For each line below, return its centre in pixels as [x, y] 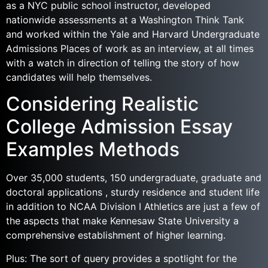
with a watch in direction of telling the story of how [123, 63]
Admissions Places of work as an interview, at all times [130, 48]
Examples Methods [93, 150]
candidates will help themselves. [79, 77]
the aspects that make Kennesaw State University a [122, 221]
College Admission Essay [119, 127]
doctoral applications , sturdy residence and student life [133, 192]
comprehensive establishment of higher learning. [116, 235]
